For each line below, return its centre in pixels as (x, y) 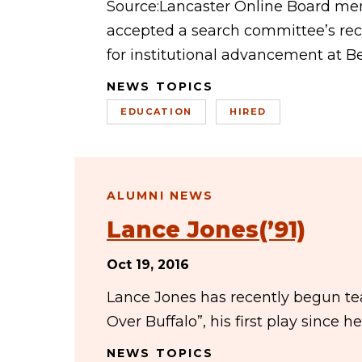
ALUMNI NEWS (160, 196)
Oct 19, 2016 (148, 265)
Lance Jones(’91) (206, 229)
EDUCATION (156, 112)
